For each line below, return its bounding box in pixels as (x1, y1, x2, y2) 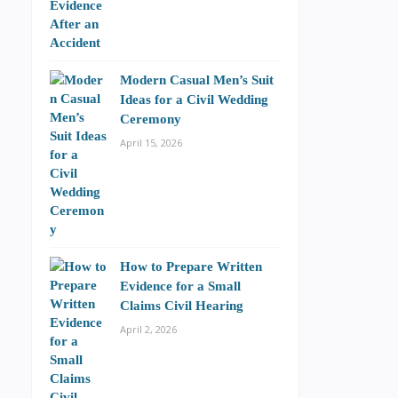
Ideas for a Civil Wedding (120, 92, 268, 107)
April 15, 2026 (120, 136, 182, 149)
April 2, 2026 (120, 322, 177, 336)
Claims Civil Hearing (120, 298, 243, 313)
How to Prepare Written (120, 259, 262, 274)
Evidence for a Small (120, 278, 241, 293)
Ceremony (120, 111, 181, 126)
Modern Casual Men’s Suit (120, 72, 274, 87)
